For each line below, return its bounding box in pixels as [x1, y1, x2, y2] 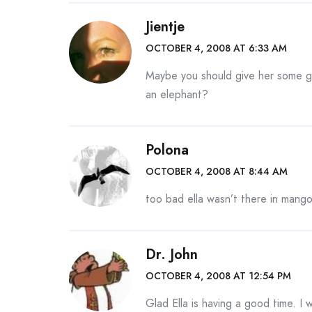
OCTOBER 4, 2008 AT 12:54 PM [146, 269, 291, 283]
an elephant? [146, 86, 208, 102]
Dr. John [146, 244, 198, 265]
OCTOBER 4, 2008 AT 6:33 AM [146, 41, 287, 55]
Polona [146, 140, 189, 160]
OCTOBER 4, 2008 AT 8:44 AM [146, 164, 288, 178]
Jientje [146, 17, 185, 37]
